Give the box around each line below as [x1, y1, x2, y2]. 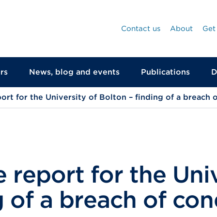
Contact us [121, 24, 160, 33]
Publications [141, 67, 190, 77]
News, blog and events [29, 67, 120, 77]
